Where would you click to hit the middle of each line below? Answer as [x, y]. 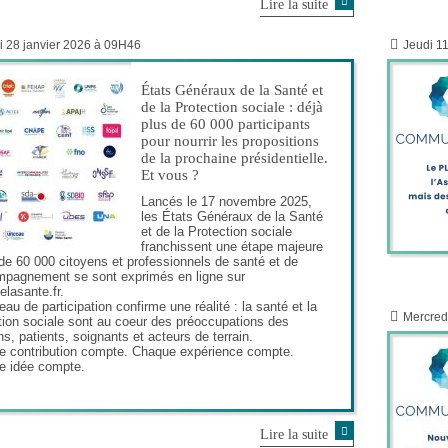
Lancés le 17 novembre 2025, [226, 201]
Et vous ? [170, 174]
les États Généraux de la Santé [232, 216]
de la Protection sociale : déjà [232, 106]
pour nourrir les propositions [230, 140]
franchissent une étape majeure [232, 246]
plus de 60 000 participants [225, 123]
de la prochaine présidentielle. [234, 157]
